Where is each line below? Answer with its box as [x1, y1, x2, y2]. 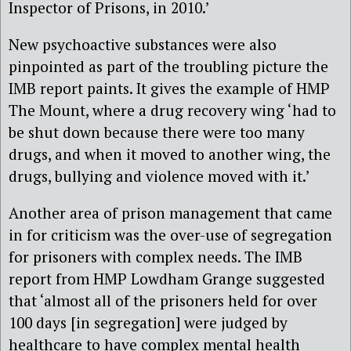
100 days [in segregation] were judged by [9, 313, 288, 333]
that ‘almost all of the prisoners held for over [9, 291, 317, 311]
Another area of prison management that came [9, 203, 332, 223]
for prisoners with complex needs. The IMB [9, 247, 302, 267]
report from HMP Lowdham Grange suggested [9, 269, 325, 289]
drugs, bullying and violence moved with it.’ [9, 166, 310, 186]
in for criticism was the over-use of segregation [9, 225, 332, 245]
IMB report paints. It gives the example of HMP [9, 78, 330, 99]
